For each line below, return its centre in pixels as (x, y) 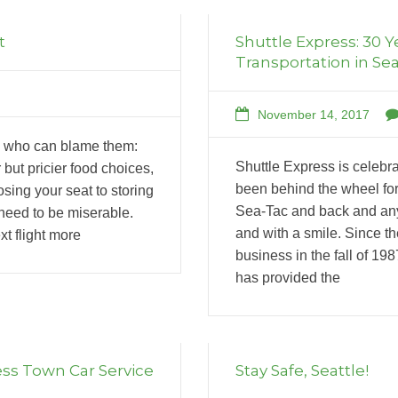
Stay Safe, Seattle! (302, 370)
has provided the (288, 277)
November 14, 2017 (314, 114)
